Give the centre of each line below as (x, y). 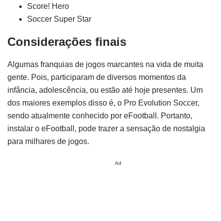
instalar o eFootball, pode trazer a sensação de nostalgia (106, 128)
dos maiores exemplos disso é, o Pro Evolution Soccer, (103, 103)
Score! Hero (48, 6)
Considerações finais (67, 41)
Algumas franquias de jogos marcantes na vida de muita (105, 64)
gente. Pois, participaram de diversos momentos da (97, 77)
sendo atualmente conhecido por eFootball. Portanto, (100, 115)
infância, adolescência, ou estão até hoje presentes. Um (105, 90)
